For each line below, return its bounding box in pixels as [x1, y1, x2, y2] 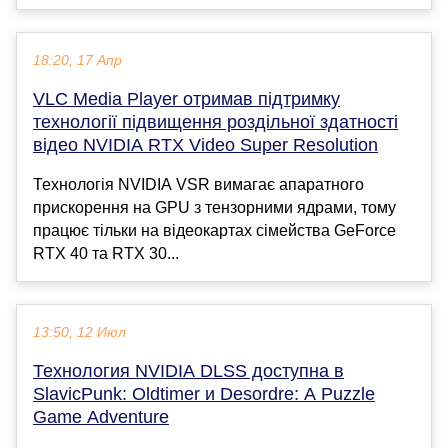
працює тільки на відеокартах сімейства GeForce [33, 222, 396, 240]
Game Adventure [33, 407, 169, 428]
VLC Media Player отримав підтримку [33, 89, 340, 110]
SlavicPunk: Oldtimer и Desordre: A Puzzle [33, 384, 375, 405]
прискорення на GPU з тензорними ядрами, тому [33, 199, 396, 217]
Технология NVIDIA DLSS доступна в [33, 361, 344, 382]
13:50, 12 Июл [33, 325, 126, 341]
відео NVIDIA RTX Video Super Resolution [33, 135, 378, 156]
